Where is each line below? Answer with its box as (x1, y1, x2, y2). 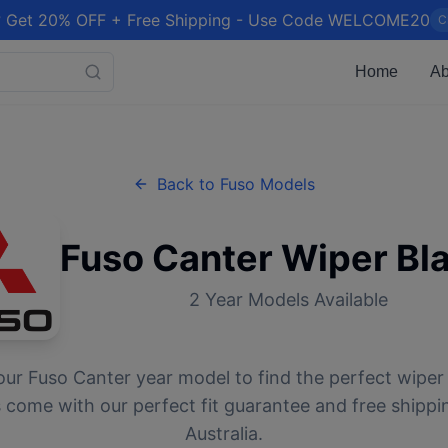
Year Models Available (199, 289, 388, 310)
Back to (157, 174, 220, 194)
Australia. (185, 423, 263, 444)
